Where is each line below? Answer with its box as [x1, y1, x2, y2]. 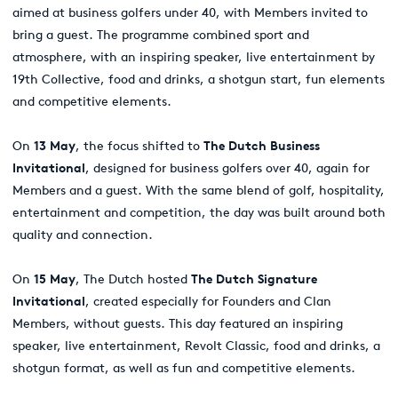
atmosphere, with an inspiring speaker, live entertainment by [12, 48, 375, 65]
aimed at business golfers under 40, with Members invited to [12, 4, 368, 20]
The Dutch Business [203, 137, 320, 154]
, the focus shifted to [76, 137, 203, 154]
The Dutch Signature [191, 270, 317, 287]
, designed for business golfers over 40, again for [85, 159, 370, 176]
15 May [34, 270, 76, 287]
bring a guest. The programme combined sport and [12, 26, 309, 43]
